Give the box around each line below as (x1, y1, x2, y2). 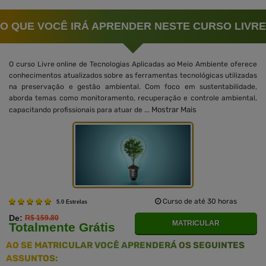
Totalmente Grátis (9, 220, 115, 234)
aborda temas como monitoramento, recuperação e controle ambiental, (9, 93, 257, 102)
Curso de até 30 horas (160, 197, 237, 205)
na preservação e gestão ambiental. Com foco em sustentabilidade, (9, 82, 257, 91)
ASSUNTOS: (6, 252, 58, 264)
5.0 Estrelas (56, 199, 87, 205)
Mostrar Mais (150, 104, 197, 114)
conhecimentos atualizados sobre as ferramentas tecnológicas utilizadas (9, 71, 257, 80)
